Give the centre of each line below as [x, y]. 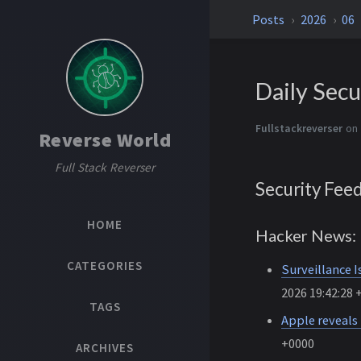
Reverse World [105, 140]
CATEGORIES [105, 266]
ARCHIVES [105, 348]
